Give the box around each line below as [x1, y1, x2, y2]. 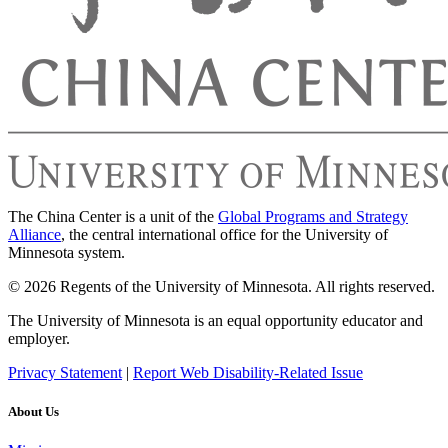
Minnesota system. [8, 243, 125, 261]
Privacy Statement [8, 363, 122, 381]
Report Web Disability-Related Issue [133, 363, 363, 381]
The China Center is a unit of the [8, 207, 218, 225]
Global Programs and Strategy [218, 207, 408, 225]
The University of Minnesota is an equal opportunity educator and [8, 311, 423, 329]
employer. [8, 329, 70, 347]
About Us [8, 403, 59, 419]
